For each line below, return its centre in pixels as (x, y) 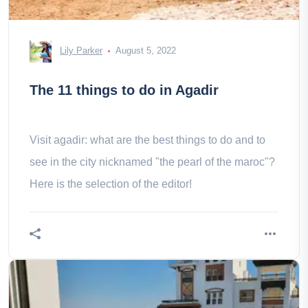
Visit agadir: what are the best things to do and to (147, 140)
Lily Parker (81, 51)
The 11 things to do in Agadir (125, 90)
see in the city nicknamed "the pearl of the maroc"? (152, 162)
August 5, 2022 (146, 51)
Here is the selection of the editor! (111, 184)
